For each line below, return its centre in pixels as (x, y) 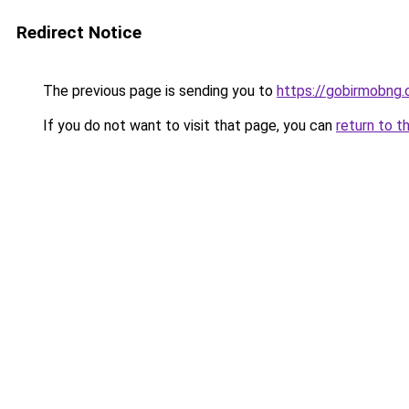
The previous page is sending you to (158, 91)
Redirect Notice (79, 32)
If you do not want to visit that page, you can (188, 126)
